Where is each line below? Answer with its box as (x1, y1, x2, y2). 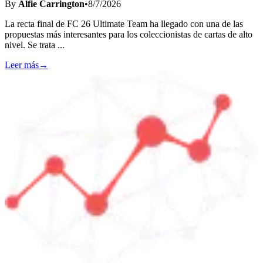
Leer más (5, 59, 39, 70)
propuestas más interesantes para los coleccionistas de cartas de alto (5, 29, 252, 39)
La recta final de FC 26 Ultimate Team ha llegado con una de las (5, 18, 243, 29)
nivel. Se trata (5, 39, 58, 50)
